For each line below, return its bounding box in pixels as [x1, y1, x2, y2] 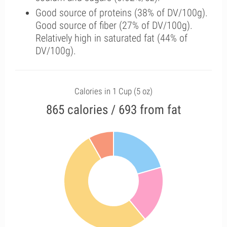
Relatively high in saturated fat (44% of [35, 32, 187, 44]
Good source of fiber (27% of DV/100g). [35, 19, 193, 31]
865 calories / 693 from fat [46, 102, 181, 117]
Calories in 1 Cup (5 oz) [74, 86, 153, 96]
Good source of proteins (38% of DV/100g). [35, 7, 208, 19]
